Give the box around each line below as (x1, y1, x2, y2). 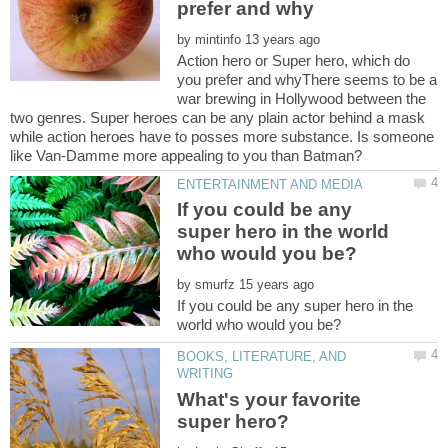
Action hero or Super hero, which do (177, 52, 411, 70)
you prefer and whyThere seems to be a (177, 71, 438, 89)
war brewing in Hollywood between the (177, 90, 427, 108)
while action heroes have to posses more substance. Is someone (10, 128, 434, 146)
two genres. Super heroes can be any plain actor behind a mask (10, 109, 425, 127)
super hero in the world (177, 221, 390, 243)
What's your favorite (177, 388, 362, 410)
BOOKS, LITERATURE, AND (177, 349, 347, 365)
